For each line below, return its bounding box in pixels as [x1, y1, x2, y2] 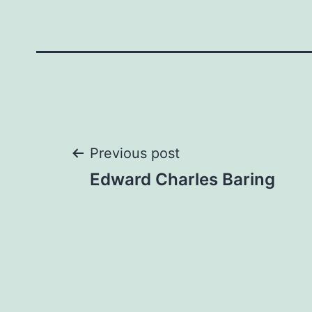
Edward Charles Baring [90, 169, 275, 189]
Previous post [90, 145, 180, 162]
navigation [69, 185, 231, 226]
